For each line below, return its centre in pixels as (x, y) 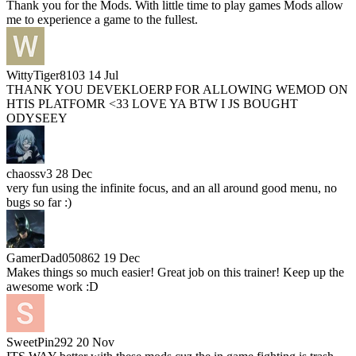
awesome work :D (52, 286)
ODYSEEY (37, 118)
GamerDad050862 (53, 257)
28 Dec (74, 173)
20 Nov (95, 342)
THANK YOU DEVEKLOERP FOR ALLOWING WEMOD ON (177, 89)
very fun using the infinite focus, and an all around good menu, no (172, 188)
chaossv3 (29, 173)
